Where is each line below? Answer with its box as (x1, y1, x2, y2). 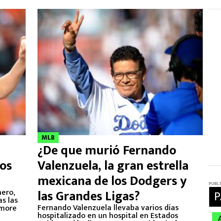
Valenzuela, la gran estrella (37, 155, 188, 177)
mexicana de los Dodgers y (37, 171, 187, 192)
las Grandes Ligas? (37, 186, 140, 207)
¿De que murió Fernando (37, 140, 176, 161)
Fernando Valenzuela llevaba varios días (37, 201, 179, 215)
